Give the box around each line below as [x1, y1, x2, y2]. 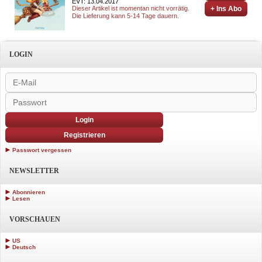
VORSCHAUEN [9, 215, 60, 224]
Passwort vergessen [12, 147, 71, 154]
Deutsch [12, 244, 36, 251]
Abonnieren [12, 189, 45, 196]
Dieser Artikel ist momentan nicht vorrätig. [72, 5, 189, 12]
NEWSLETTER [9, 167, 59, 175]
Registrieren [63, 131, 105, 140]
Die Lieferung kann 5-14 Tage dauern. [72, 12, 179, 19]
